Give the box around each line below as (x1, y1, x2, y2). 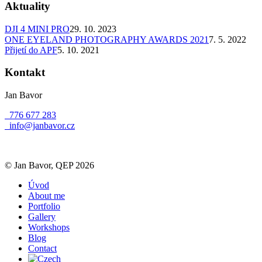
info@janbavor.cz (9, 120, 75, 131)
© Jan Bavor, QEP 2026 (5, 160, 94, 171)
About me (28, 191, 65, 201)
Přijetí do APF (5, 44, 57, 55)
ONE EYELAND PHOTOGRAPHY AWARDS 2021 (5, 34, 209, 44)
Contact (28, 243, 57, 254)
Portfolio (28, 201, 60, 212)
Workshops (28, 222, 70, 233)
